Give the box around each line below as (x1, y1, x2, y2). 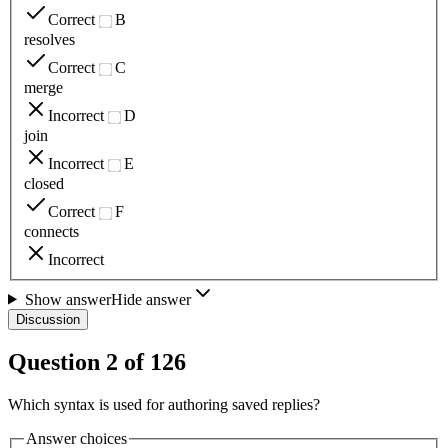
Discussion (16, 311, 80, 327)
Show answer (24, 290, 111, 308)
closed (24, 174, 64, 192)
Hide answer (110, 290, 191, 308)
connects (24, 222, 79, 240)
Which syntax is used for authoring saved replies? (8, 396, 320, 414)
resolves (24, 31, 75, 49)
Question (8, 349, 106, 376)
